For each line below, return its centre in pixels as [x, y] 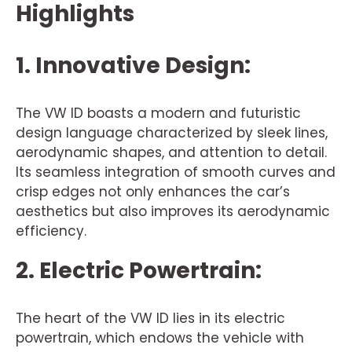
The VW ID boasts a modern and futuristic [158, 113]
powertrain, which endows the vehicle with [160, 338]
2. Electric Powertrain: [139, 271]
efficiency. [51, 231]
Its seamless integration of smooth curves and [176, 172]
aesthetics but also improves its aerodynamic [173, 211]
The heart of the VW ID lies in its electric [150, 318]
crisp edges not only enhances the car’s [153, 192]
